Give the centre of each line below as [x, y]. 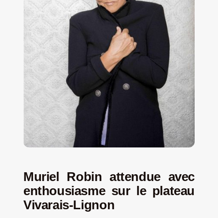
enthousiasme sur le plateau [109, 191]
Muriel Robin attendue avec [109, 176]
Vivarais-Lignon [69, 205]
